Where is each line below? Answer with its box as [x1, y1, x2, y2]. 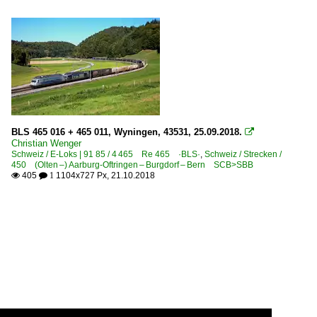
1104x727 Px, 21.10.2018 [54, 170, 155, 180]
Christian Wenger [11, 137, 81, 149]
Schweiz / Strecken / [204, 149, 282, 159]
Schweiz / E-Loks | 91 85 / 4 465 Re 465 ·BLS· [11, 149, 200, 159]
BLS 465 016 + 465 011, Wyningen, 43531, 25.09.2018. [11, 126, 245, 137]
